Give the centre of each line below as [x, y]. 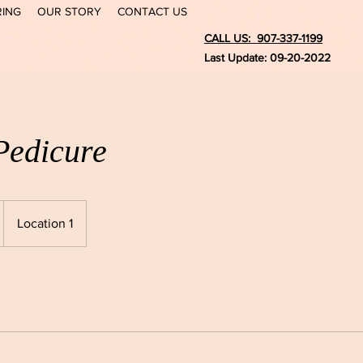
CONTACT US [152, 11]
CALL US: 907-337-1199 [263, 38]
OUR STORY [69, 11]
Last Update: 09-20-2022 [267, 58]
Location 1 [45, 223]
